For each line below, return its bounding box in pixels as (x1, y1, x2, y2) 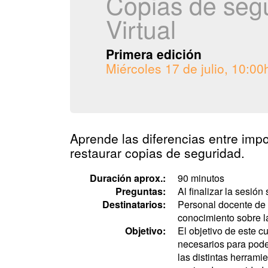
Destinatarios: (102, 197, 166, 211)
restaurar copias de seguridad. (70, 144, 245, 162)
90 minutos (178, 171, 224, 185)
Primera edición (106, 45, 202, 63)
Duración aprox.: (90, 171, 166, 185)
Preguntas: (115, 184, 166, 198)
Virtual (106, 11, 176, 46)
